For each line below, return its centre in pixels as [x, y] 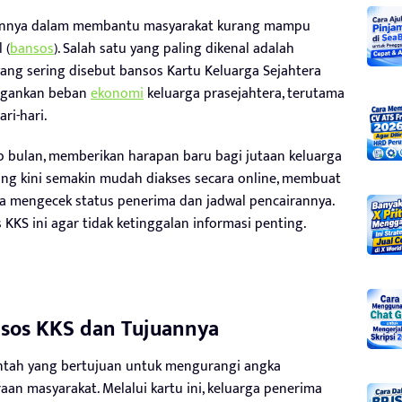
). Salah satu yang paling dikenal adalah [174, 48]
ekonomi [117, 93]
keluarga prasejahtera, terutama [244, 93]
